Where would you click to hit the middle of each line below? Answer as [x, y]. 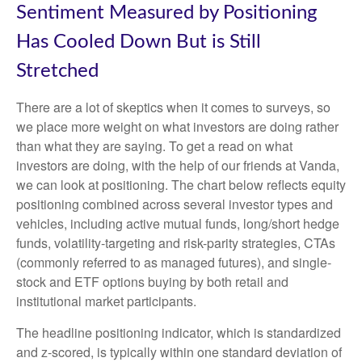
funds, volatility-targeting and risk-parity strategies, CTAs [176, 243]
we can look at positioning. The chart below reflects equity [181, 185]
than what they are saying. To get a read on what [154, 146]
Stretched [57, 72]
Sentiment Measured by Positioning [166, 13]
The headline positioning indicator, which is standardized [179, 333]
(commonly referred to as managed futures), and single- [174, 263]
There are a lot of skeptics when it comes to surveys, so [173, 107]
